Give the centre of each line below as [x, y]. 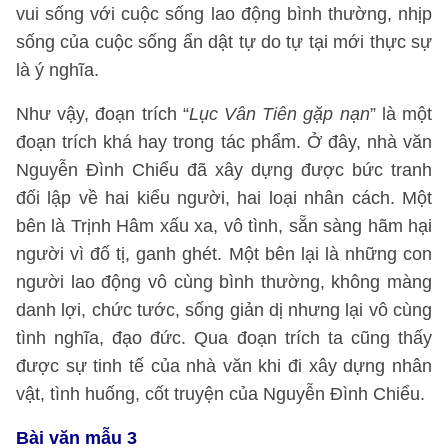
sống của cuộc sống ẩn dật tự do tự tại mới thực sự [224, 42]
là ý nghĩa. [57, 70]
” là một [401, 114]
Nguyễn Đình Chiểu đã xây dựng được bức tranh [224, 170]
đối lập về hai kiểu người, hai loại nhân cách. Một [224, 198]
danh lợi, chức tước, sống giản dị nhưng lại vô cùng [224, 310]
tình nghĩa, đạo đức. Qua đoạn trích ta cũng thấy [224, 338]
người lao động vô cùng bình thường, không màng [224, 282]
